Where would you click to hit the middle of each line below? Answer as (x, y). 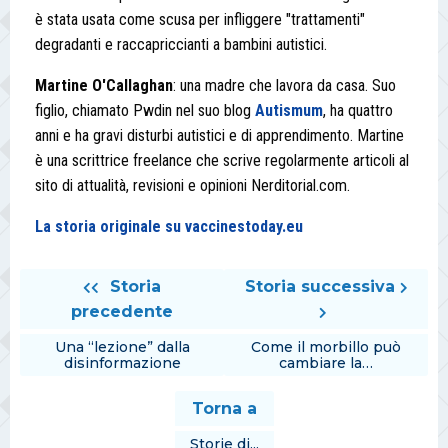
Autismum (289, 111)
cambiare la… (326, 363)
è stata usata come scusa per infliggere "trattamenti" (200, 20)
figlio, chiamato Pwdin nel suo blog (145, 111)
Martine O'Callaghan (104, 86)
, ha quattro (358, 111)
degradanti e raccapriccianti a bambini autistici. (181, 45)
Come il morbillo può (326, 347)
